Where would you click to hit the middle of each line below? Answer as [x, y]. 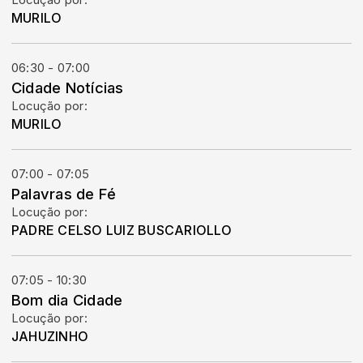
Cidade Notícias [68, 88]
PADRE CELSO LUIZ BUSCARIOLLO [122, 230]
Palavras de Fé [64, 194]
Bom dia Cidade [67, 300]
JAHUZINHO [50, 336]
